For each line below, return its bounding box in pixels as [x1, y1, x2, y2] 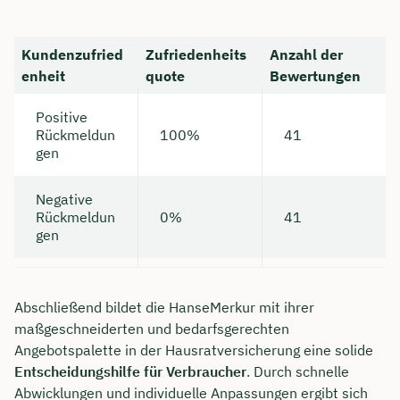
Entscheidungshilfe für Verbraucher [14, 362, 246, 381]
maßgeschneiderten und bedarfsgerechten [14, 320, 289, 338]
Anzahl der [270, 46, 343, 64]
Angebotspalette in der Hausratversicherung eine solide [14, 341, 373, 360]
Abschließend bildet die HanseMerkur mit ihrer [14, 298, 314, 317]
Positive [36, 108, 87, 127]
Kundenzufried [21, 46, 123, 64]
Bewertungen [270, 67, 361, 86]
